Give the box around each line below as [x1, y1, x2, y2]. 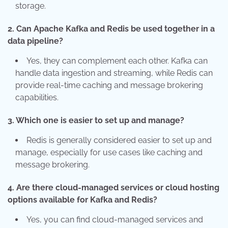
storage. [15, 1, 46, 11]
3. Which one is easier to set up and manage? [8, 116, 184, 126]
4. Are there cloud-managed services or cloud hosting [8, 183, 219, 193]
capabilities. [15, 93, 59, 103]
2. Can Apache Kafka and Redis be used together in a [8, 24, 215, 34]
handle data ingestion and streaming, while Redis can [15, 68, 213, 78]
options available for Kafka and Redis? [8, 195, 157, 205]
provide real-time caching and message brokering [15, 80, 203, 91]
